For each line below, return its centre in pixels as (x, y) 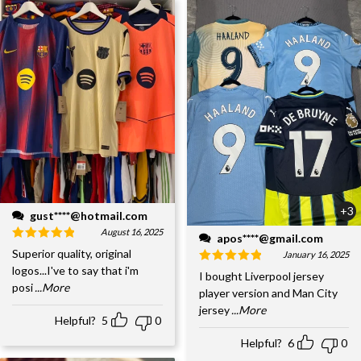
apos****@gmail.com (270, 238)
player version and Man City (268, 293)
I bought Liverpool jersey (261, 276)
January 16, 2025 (316, 254)
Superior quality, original (72, 253)
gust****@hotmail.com (89, 215)
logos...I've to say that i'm (75, 270)
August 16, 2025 (131, 231)
